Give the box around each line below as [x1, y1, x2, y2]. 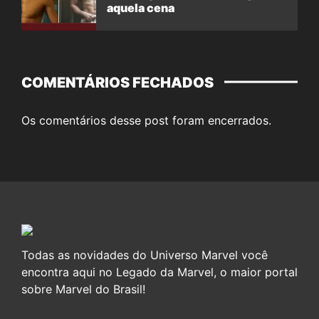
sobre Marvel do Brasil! [21, 282, 145, 297]
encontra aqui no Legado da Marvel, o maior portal [21, 265, 298, 280]
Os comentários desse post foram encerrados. [21, 113, 271, 128]
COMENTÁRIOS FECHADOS [21, 74, 214, 92]
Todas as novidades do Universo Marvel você [21, 248, 268, 263]
